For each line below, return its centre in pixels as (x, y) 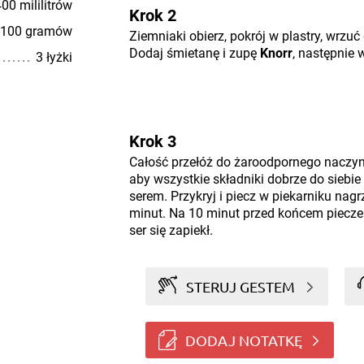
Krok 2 (152, 15)
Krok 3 (152, 141)
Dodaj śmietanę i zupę (194, 53)
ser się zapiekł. (171, 230)
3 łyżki (54, 57)
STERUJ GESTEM (241, 286)
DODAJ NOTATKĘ (243, 340)
